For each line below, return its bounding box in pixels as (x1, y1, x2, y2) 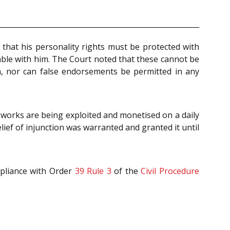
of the (111, 165, 141, 177)
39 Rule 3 (74, 165, 111, 177)
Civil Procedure (141, 165, 200, 177)
